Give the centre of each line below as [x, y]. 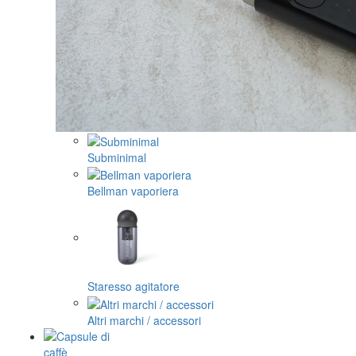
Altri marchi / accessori [144, 320]
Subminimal [117, 158]
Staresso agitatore [133, 286]
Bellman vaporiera [133, 191]
